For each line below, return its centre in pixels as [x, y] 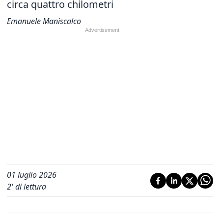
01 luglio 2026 [32, 175]
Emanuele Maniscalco [44, 21]
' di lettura [29, 187]
